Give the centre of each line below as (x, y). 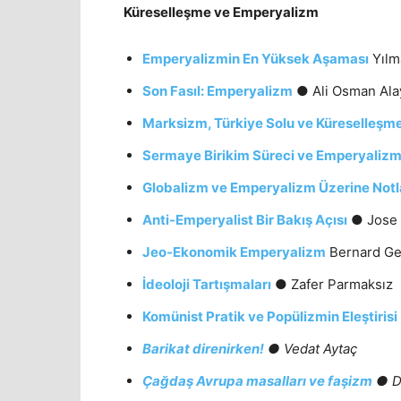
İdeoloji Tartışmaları (207, 284)
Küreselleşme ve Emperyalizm (221, 12)
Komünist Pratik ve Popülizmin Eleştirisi (270, 316)
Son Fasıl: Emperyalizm (218, 90)
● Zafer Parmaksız (332, 284)
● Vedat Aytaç (311, 348)
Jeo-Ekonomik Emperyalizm (234, 252)
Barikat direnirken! (203, 348)
